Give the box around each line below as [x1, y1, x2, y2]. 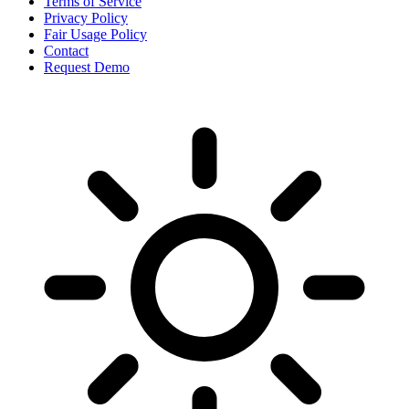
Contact [44, 43, 89, 59]
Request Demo [44, 59, 130, 76]
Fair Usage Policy [44, 26, 147, 43]
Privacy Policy [44, 10, 128, 26]
